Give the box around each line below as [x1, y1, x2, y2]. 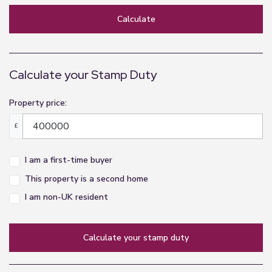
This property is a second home [25, 172, 148, 185]
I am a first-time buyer [25, 154, 112, 166]
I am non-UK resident [25, 191, 108, 203]
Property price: [9, 97, 67, 109]
